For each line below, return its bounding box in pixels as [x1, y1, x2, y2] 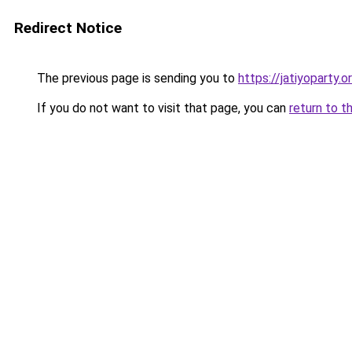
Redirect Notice [14, 19, 122, 37]
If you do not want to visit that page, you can [34, 101, 289, 115]
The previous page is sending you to [34, 71, 238, 86]
